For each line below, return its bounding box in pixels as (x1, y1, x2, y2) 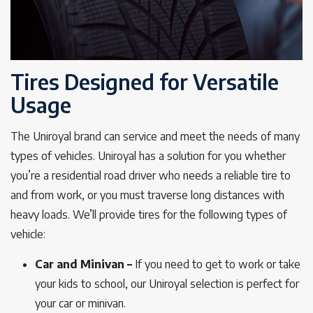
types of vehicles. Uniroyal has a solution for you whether (10, 149, 286, 163)
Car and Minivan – (35, 257, 135, 271)
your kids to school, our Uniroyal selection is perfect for (35, 277, 299, 291)
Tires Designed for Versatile (10, 68, 279, 95)
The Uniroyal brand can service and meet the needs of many (10, 129, 300, 143)
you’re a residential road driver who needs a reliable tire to (10, 168, 291, 182)
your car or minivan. (35, 296, 126, 310)
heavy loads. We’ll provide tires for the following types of (10, 208, 287, 221)
